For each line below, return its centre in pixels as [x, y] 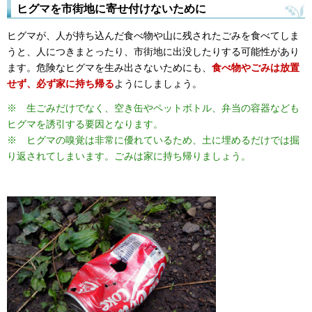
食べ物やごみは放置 [256, 68]
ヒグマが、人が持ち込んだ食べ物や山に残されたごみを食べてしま [153, 36]
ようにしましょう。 [158, 84]
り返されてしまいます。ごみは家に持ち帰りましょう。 [130, 156]
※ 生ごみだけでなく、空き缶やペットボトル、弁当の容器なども [153, 108]
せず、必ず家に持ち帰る [61, 84]
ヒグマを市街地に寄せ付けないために [111, 9]
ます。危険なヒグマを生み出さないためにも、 [109, 68]
